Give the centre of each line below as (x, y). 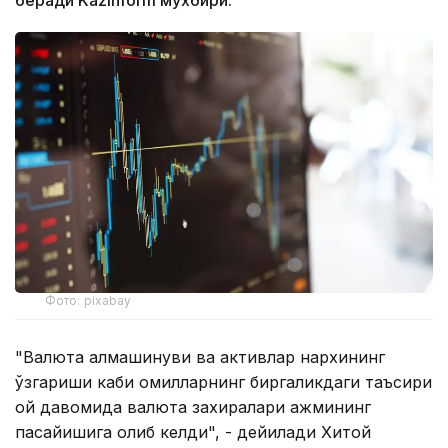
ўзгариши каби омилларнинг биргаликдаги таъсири (223, 382)
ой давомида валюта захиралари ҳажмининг (193, 407)
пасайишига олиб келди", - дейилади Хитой (193, 432)
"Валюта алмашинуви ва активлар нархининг (200, 357)
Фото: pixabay (88, 301)
